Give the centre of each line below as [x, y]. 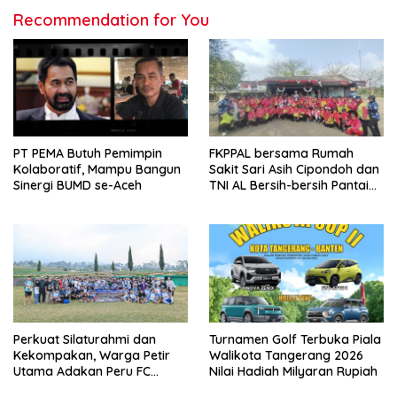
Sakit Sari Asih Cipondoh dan [294, 170]
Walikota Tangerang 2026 [286, 356]
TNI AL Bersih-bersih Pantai [289, 186]
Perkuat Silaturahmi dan [85, 340]
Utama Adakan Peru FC [82, 372]
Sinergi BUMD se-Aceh [78, 186]
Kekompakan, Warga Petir [92, 356]
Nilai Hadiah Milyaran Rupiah [293, 372]
